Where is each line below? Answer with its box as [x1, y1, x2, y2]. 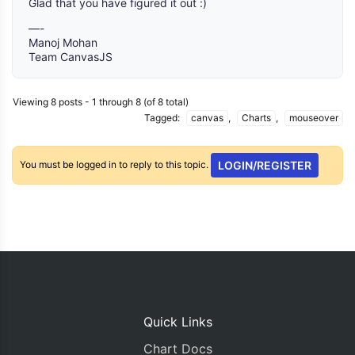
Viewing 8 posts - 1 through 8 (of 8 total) [13, 96, 189, 108]
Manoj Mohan [29, 36, 97, 49]
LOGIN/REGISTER [218, 158, 312, 172]
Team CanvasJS [29, 50, 113, 63]
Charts [242, 112, 271, 124]
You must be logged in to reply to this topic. [20, 158, 212, 170]
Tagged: [144, 112, 182, 124]
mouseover [289, 112, 338, 124]
